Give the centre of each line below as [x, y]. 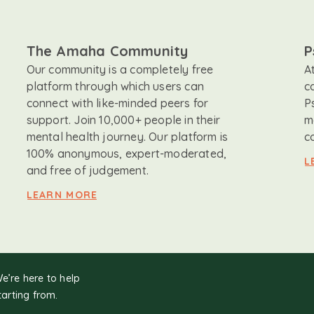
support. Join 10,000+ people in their [123, 120]
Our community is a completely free [120, 70]
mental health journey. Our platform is [127, 137]
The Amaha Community [107, 51]
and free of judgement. [88, 171]
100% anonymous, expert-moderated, [127, 154]
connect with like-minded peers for [117, 103]
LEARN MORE [62, 195]
